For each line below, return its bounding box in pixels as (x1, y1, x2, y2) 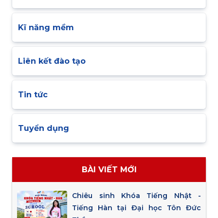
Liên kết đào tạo (18, 56, 86, 66)
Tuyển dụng (18, 123, 69, 133)
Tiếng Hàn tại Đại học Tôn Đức (72, 203, 201, 212)
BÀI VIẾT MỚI (81, 164, 137, 174)
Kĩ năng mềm (18, 22, 74, 32)
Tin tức (18, 90, 48, 99)
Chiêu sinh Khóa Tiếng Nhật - (72, 191, 201, 200)
